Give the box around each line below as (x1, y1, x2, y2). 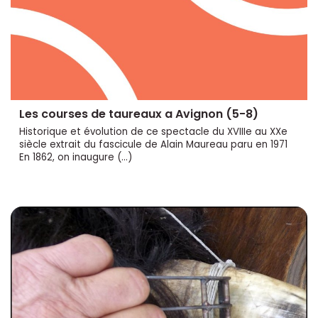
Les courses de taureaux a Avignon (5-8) (19, 105, 258, 122)
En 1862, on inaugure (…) (19, 150, 132, 164)
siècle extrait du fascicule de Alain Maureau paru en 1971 (19, 137, 287, 151)
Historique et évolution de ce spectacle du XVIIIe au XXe (19, 124, 287, 138)
